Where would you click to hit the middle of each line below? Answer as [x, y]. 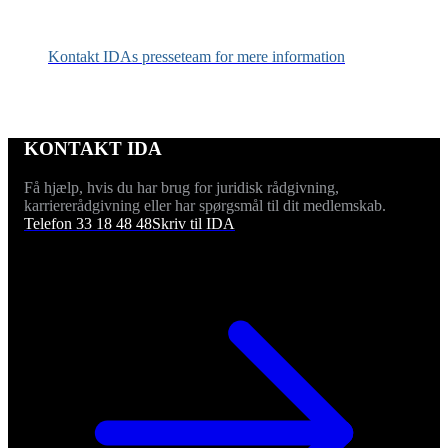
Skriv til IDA [193, 223]
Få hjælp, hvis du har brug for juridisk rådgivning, [181, 187]
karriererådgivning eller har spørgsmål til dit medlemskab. [205, 205]
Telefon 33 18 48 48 [88, 223]
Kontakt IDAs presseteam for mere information [196, 56]
